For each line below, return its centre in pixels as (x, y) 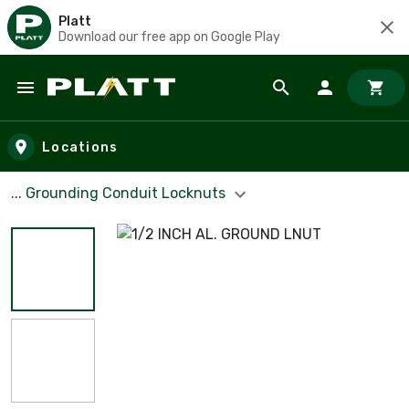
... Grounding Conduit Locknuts (120, 193)
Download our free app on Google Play (169, 37)
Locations (80, 147)
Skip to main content (96, 105)
